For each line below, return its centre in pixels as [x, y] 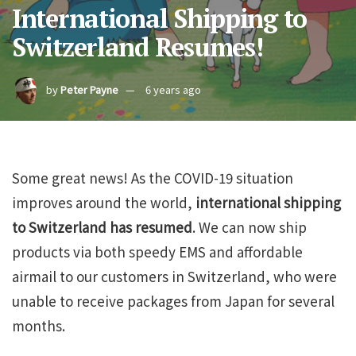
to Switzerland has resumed [102, 227]
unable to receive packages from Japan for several [173, 301]
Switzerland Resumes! [137, 47]
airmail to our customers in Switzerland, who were [174, 276]
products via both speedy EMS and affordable [157, 252]
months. [39, 325]
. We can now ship [250, 227]
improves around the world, [104, 202]
